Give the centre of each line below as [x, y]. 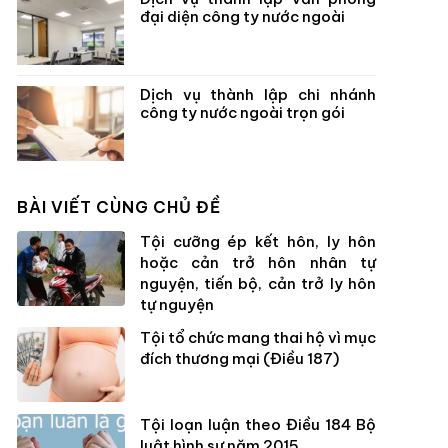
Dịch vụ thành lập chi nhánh [257, 94]
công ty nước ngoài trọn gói [242, 112]
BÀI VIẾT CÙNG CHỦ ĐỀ [119, 207]
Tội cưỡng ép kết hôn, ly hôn [257, 241]
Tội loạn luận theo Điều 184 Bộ [257, 424]
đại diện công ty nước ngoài [242, 16]
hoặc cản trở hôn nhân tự [257, 262]
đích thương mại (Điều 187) [239, 358]
